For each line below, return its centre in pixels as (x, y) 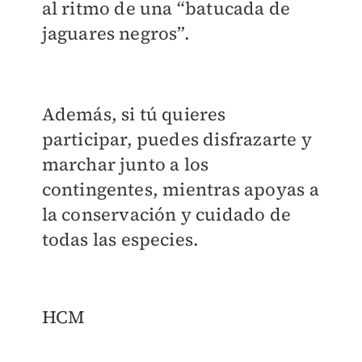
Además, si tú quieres (134, 114)
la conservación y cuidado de (166, 215)
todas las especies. (120, 240)
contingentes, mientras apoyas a (180, 189)
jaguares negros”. (116, 34)
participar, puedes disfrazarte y (177, 139)
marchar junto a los (125, 164)
